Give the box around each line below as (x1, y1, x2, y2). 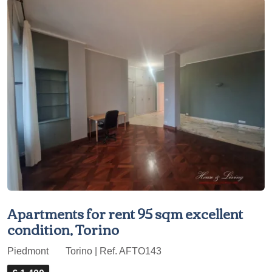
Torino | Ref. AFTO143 (63, 246, 161, 256)
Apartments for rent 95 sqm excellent (7, 201, 243, 225)
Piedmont (7, 246, 51, 256)
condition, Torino (7, 217, 119, 241)
